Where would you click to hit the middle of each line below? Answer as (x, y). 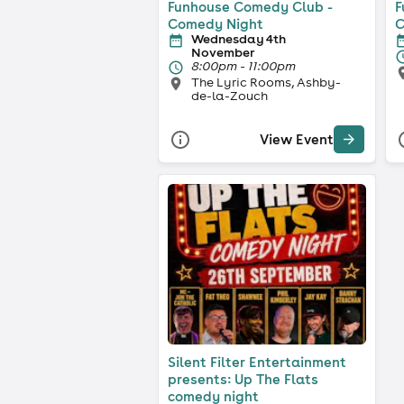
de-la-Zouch (230, 95)
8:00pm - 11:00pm (243, 65)
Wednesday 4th (239, 38)
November (223, 52)
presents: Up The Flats (243, 379)
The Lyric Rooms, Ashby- (266, 82)
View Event (297, 140)
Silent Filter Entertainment (257, 362)
